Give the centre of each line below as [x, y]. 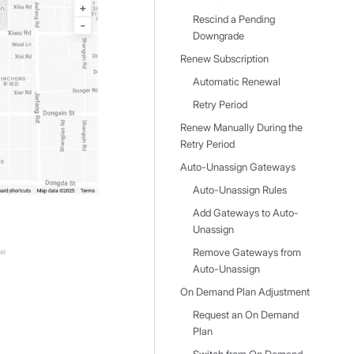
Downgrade [218, 36]
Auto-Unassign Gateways [238, 167]
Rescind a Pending [234, 19]
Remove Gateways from [247, 252]
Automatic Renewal [237, 82]
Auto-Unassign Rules [240, 190]
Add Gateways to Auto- [246, 213]
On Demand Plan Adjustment [245, 292]
